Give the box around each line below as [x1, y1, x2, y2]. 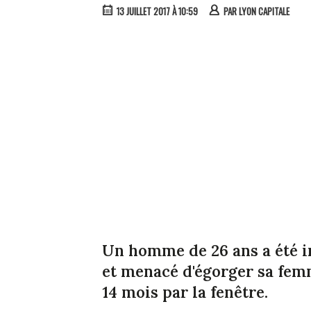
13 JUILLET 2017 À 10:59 [117, 3, 198, 18]
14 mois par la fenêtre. [102, 282, 268, 302]
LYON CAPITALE [239, 3, 289, 18]
